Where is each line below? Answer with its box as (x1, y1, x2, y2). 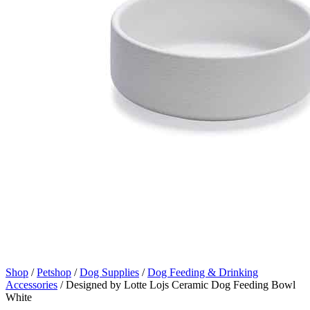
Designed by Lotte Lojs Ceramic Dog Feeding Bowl (66, 278, 295, 291)
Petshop (37, 266, 71, 278)
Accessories (6, 278, 57, 291)
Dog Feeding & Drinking (147, 266, 258, 278)
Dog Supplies (80, 266, 139, 278)
